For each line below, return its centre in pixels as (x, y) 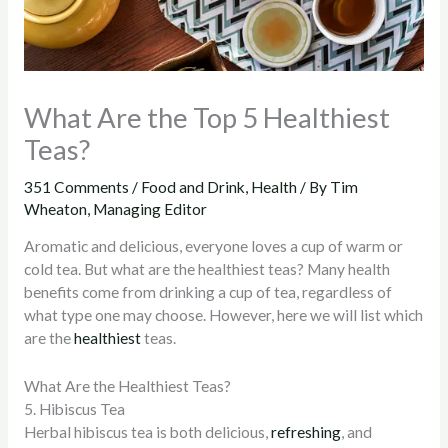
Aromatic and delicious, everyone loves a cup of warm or (213, 246)
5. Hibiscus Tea (74, 408)
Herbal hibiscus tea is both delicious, (147, 431)
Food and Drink (192, 186)
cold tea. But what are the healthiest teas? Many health (206, 269)
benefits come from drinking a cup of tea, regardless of (207, 292)
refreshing (305, 431)
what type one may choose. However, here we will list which (223, 315)
